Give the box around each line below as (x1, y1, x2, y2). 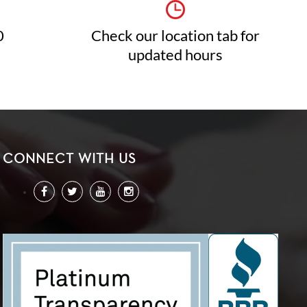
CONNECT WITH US (3, 150, 137, 167)
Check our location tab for (91, 26, 260, 45)
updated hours (128, 45, 223, 64)
